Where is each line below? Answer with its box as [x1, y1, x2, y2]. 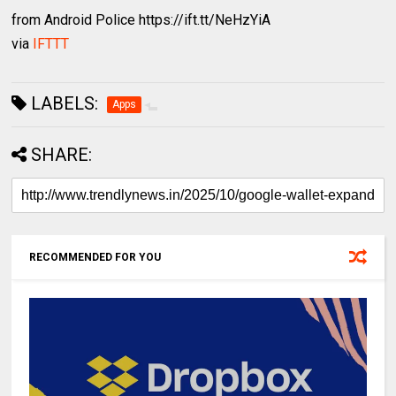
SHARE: [31, 144, 93, 165]
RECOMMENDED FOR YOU [29, 251, 162, 263]
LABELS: [27, 93, 99, 114]
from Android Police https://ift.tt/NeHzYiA [11, 11, 271, 28]
